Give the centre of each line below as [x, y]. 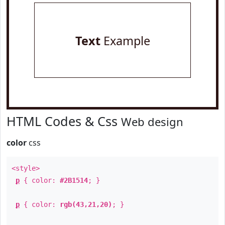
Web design [152, 122]
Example [125, 41]
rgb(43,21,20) [86, 204]
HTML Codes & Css [64, 121]
